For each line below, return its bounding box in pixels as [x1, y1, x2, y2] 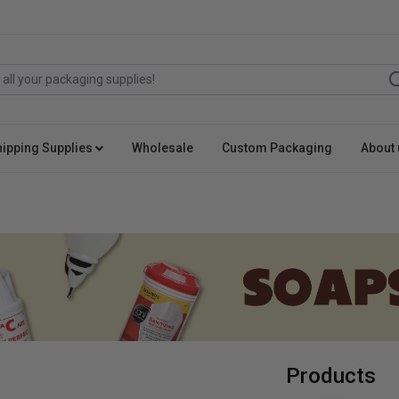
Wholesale [132, 141, 193, 155]
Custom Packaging [222, 141, 332, 155]
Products [285, 362, 376, 388]
